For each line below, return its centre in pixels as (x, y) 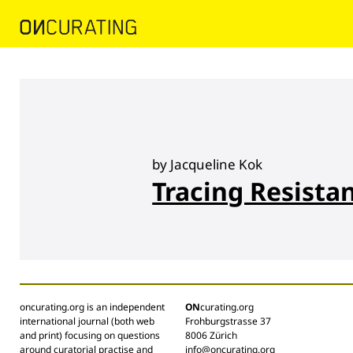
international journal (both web (87, 321)
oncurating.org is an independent (92, 307)
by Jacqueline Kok (208, 164)
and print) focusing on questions (90, 335)
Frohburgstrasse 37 (228, 321)
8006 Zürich (211, 335)
